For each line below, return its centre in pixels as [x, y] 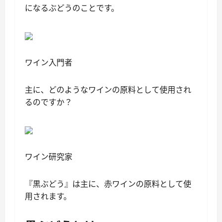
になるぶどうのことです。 [72, 8]
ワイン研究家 [49, 157]
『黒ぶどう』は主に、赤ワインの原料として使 [108, 184]
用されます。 [48, 196]
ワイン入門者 [49, 62]
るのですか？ [49, 102]
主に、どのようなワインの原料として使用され [108, 90]
